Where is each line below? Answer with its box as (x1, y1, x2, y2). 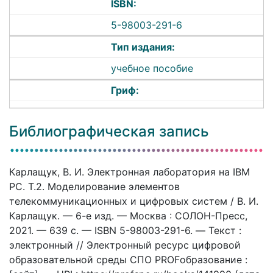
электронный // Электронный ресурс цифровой (9, 238, 241, 251)
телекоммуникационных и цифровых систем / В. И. (9, 194, 258, 207)
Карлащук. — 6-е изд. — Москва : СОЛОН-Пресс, (9, 209, 247, 222)
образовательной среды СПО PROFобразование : (9, 253, 247, 266)
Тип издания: (111, 41, 175, 54)
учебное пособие (111, 62, 194, 74)
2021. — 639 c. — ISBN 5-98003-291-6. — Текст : (9, 224, 241, 236)
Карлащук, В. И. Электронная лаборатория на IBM (9, 165, 250, 178)
